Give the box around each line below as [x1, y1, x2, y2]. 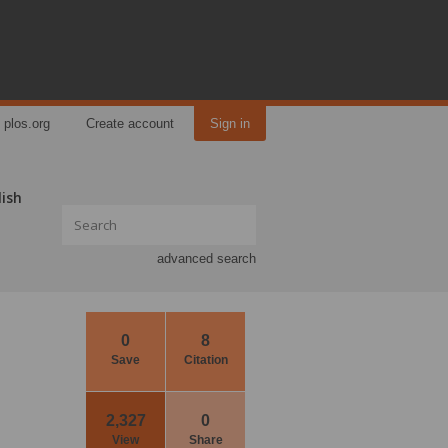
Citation [183, 353, 228, 367]
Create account [86, 116, 174, 131]
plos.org [4, 116, 50, 131]
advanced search [157, 251, 256, 266]
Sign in [210, 116, 250, 131]
